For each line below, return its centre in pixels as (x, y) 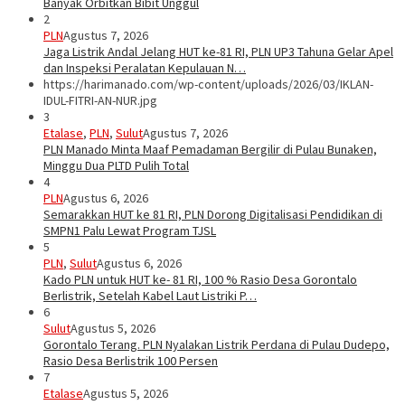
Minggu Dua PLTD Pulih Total (116, 166)
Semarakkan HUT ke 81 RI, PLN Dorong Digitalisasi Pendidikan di (213, 215)
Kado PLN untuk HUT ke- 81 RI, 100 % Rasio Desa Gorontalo (200, 280)
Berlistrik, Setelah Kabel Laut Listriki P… (150, 296)
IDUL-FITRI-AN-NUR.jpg (100, 101)
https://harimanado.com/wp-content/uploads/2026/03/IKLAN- (208, 85)
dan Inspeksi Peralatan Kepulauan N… (145, 68)
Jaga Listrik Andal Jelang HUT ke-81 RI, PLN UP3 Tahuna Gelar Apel (218, 52)
